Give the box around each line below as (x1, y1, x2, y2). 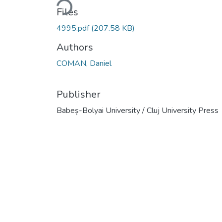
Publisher (56, 87, 101, 101)
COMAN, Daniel (56, 57, 111, 69)
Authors (56, 40, 93, 54)
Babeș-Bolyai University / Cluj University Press (56, 105, 219, 116)
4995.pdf (56, 22, 91, 34)
